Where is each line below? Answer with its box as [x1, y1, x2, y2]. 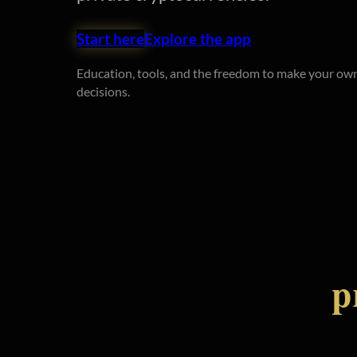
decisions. [76, 83, 130, 99]
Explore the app [144, 29, 251, 48]
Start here [76, 29, 144, 48]
